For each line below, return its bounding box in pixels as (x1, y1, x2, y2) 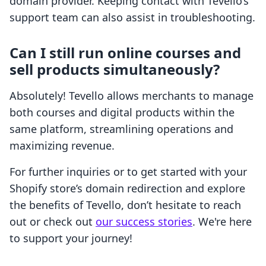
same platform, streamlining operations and (9, 122, 233, 137)
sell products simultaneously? (9, 59, 220, 80)
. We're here (192, 214, 252, 229)
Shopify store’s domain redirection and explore (9, 181, 245, 196)
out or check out (9, 214, 96, 229)
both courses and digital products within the (9, 105, 235, 120)
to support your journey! (9, 231, 132, 246)
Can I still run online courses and (9, 43, 241, 63)
